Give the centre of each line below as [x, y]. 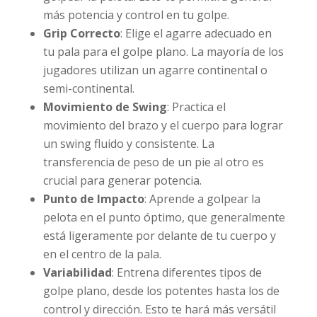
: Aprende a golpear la [202, 198]
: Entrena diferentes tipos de [186, 272]
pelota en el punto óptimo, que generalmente [164, 217]
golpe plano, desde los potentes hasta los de [161, 290]
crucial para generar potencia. [122, 180]
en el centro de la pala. [102, 254]
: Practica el [196, 106]
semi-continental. [88, 88]
